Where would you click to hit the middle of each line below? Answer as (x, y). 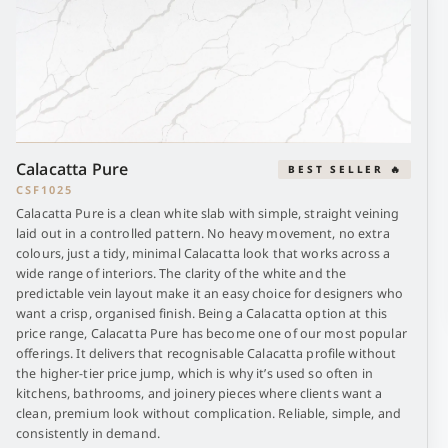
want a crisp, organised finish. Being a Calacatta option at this (201, 313)
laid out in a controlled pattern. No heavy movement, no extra (203, 233)
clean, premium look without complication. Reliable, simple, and (208, 413)
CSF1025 (44, 189)
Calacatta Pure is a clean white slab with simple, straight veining (208, 213)
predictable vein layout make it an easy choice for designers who (209, 293)
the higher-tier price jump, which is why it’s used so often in (194, 373)
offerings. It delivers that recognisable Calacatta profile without (206, 353)
